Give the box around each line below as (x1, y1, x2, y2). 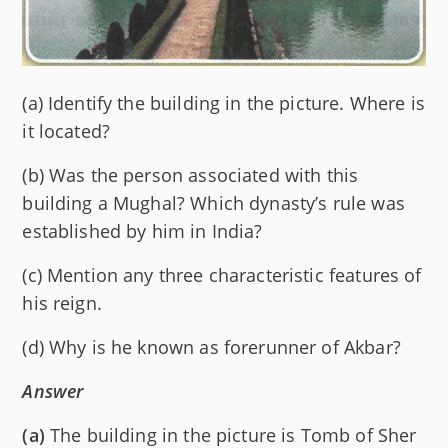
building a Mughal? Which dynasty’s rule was (22, 191, 405, 216)
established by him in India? (22, 219, 263, 244)
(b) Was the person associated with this (22, 163, 359, 188)
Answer (22, 379, 84, 404)
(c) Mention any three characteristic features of (22, 263, 422, 288)
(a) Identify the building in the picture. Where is (22, 91, 425, 116)
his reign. (22, 291, 102, 316)
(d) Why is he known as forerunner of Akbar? (22, 335, 401, 360)
